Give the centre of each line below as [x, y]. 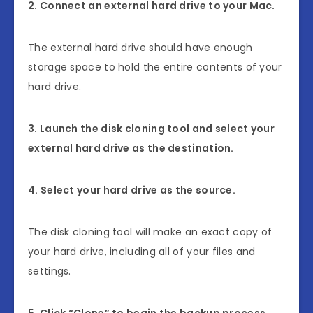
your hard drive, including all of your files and [142, 251]
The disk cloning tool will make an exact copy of [150, 232]
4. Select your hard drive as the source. [133, 190]
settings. [50, 271]
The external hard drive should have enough [140, 47]
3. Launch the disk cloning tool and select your [152, 128]
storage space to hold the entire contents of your [155, 67]
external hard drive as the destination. [131, 148]
